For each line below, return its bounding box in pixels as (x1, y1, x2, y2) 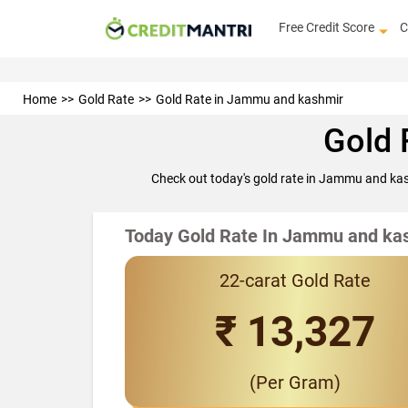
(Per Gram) (249, 372, 341, 394)
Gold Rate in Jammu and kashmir (156, 92, 343, 107)
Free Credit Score (279, 20, 375, 35)
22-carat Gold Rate (219, 270, 371, 292)
